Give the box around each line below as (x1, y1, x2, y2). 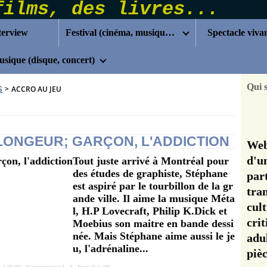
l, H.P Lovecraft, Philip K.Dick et (73, 205, 227, 217)
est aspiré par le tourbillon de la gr (73, 180, 233, 192)
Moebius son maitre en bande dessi (73, 218, 234, 229)
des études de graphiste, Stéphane (73, 167, 228, 179)
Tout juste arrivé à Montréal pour (73, 155, 229, 167)
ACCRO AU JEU (11, 84, 61, 94)
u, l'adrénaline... (73, 243, 148, 254)
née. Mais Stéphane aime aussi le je (73, 230, 235, 242)
